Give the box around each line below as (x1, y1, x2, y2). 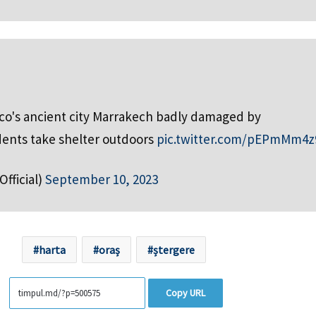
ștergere (153, 243, 195, 257)
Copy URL (165, 286, 205, 299)
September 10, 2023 (45, 171, 158, 188)
